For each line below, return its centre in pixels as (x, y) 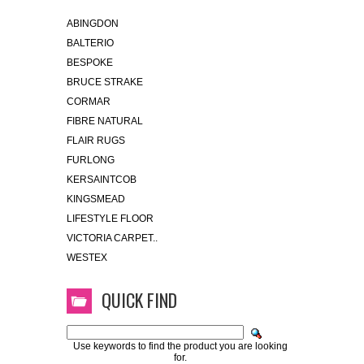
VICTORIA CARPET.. (112, 238)
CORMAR (89, 102)
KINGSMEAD (96, 199)
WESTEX (87, 258)
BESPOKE (90, 63)
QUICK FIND (139, 300)
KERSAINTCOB (102, 180)
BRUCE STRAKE (105, 82)
